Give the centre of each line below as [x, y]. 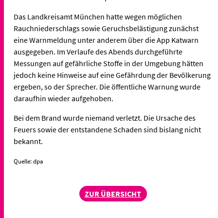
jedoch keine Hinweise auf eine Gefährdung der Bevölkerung [112, 75]
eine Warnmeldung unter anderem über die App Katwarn [106, 40]
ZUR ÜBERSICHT [113, 193]
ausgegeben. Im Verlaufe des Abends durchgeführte [98, 51]
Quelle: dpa [28, 161]
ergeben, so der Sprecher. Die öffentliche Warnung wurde [107, 86]
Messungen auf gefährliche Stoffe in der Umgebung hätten [109, 63]
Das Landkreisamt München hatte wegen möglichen [98, 16]
